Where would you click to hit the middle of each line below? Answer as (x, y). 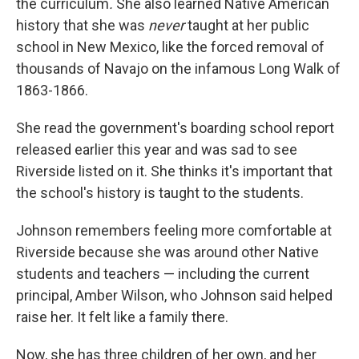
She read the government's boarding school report (175, 128)
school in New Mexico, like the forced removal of (170, 47)
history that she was (82, 26)
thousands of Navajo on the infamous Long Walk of (178, 69)
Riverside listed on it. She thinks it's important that (174, 171)
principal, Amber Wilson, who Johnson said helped (174, 296)
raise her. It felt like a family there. (122, 317)
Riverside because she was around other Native (167, 252)
